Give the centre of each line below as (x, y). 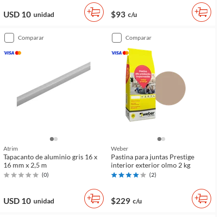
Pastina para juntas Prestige (153, 157)
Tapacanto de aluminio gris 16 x (50, 157)
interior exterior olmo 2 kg (151, 165)
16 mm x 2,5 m (25, 165)
